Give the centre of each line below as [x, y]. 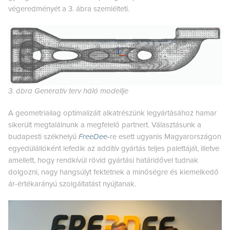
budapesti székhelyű [43, 136]
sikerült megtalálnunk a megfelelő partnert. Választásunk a [105, 124]
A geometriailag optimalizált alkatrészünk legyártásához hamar [112, 113]
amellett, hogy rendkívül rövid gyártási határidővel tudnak [103, 160]
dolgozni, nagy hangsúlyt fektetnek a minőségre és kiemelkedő [113, 172]
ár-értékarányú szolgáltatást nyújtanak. [72, 184]
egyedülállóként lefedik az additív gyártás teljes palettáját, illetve [114, 148]
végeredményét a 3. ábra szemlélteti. [69, 8]
